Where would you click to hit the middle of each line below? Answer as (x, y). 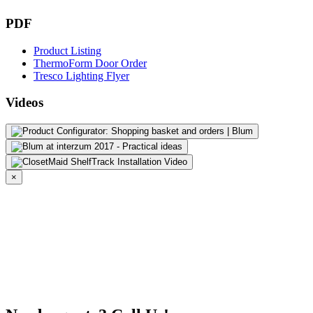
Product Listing (67, 50)
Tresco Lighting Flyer (81, 75)
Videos (24, 103)
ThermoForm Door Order (90, 63)
